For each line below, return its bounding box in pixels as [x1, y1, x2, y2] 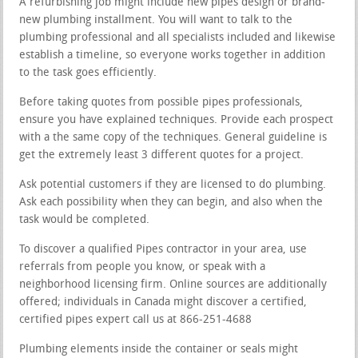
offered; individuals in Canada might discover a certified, [19, 296, 308, 308]
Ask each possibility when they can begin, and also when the [19, 196, 324, 209]
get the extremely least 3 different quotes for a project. [19, 149, 304, 161]
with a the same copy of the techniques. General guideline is [19, 131, 328, 144]
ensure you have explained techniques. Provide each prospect [19, 113, 334, 126]
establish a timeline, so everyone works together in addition [19, 49, 326, 62]
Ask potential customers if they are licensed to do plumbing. [19, 178, 327, 191]
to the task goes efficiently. [19, 66, 157, 79]
